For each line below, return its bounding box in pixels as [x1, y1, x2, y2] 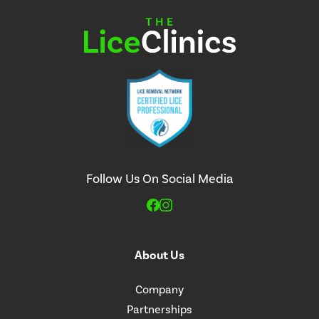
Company [135, 282, 184, 296]
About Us [135, 247, 184, 263]
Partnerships [127, 302, 192, 316]
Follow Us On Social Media [85, 170, 234, 187]
